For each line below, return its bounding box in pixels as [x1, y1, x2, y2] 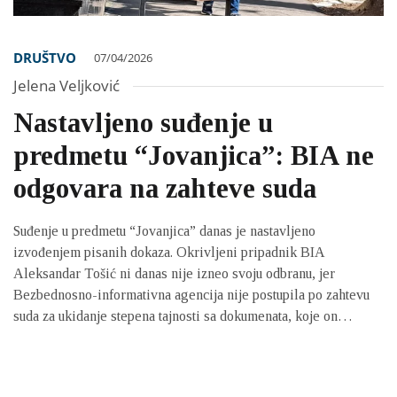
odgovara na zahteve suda [13, 173, 316, 205]
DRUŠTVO [13, 49, 76, 67]
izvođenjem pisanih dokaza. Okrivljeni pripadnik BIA [13, 245, 325, 261]
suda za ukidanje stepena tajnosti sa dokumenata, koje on [13, 308, 338, 324]
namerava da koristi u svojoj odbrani [13, 330, 223, 346]
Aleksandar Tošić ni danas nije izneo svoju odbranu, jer [13, 266, 335, 282]
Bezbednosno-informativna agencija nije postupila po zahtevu [13, 287, 370, 303]
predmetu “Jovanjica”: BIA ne [13, 140, 374, 172]
